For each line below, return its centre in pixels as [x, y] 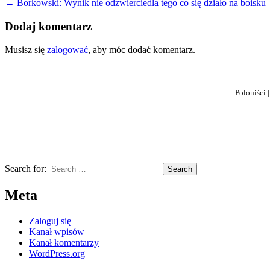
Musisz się [26, 49]
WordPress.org [57, 253]
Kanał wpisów [57, 231]
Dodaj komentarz [48, 27]
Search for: [26, 168]
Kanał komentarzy [64, 242]
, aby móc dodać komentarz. [142, 49]
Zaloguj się [50, 221]
